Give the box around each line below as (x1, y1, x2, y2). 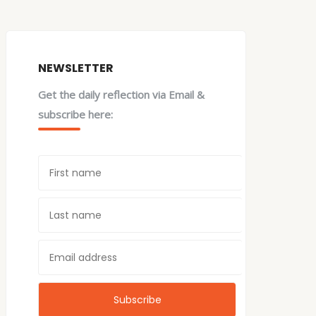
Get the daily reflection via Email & (38, 87, 205, 102)
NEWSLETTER (38, 60, 114, 76)
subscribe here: (38, 107, 114, 121)
